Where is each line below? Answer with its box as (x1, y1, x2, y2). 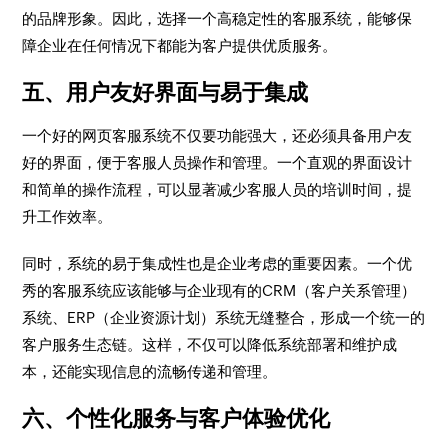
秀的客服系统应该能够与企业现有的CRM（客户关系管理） (22, 282, 417, 299)
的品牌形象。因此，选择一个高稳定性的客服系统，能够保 (22, 10, 413, 27)
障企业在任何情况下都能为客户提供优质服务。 (22, 37, 338, 54)
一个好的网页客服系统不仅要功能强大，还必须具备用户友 (22, 127, 413, 144)
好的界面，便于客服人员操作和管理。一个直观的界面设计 (22, 154, 413, 171)
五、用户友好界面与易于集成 (22, 80, 309, 105)
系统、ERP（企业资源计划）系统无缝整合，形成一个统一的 (22, 309, 426, 326)
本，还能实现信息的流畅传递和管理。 (22, 363, 278, 380)
